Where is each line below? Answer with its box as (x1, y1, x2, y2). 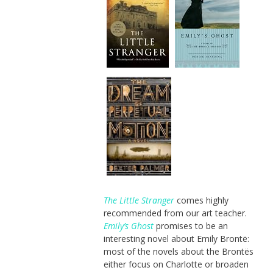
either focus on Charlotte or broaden (103, 258, 249, 270)
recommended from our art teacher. (103, 207, 247, 219)
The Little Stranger (103, 194, 174, 206)
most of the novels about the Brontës (103, 245, 253, 257)
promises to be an (153, 219, 228, 232)
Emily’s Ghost (103, 219, 154, 232)
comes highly (174, 194, 229, 206)
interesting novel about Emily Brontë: (103, 232, 249, 244)
